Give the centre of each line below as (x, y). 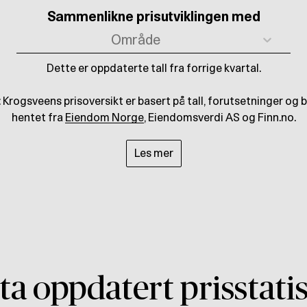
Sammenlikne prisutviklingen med (153, 17)
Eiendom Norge (104, 118)
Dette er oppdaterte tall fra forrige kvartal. (153, 69)
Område (136, 40)
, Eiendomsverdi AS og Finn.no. (220, 118)
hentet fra (38, 118)
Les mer (153, 153)
